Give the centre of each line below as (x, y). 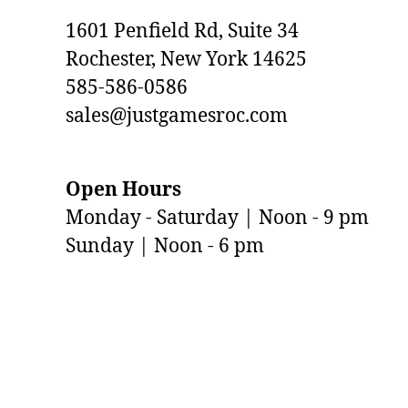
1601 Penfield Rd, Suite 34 (182, 31)
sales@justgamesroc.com (177, 116)
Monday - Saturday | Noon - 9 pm (217, 218)
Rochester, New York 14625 (186, 59)
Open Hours (123, 189)
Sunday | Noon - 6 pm (165, 246)
